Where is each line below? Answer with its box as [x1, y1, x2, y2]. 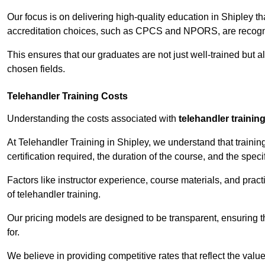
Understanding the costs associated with [7, 114, 179, 124]
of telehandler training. [7, 189, 101, 200]
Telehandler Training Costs [7, 91, 128, 102]
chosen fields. [7, 64, 65, 75]
